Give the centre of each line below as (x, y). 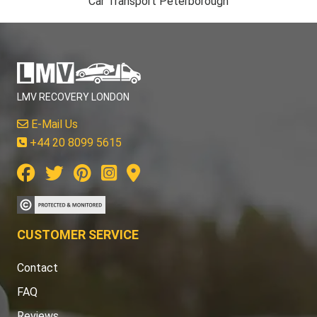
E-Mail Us (53, 124)
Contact (38, 267)
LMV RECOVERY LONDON (73, 97)
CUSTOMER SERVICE (78, 234)
